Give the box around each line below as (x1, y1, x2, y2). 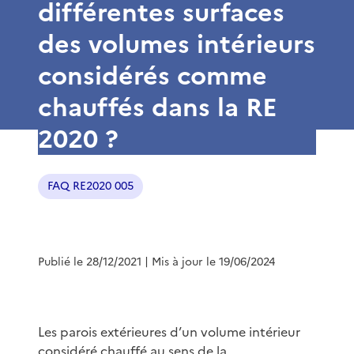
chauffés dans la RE (38, 88, 277, 126)
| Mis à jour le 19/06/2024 (145, 253, 275, 270)
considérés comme (38, 56, 267, 95)
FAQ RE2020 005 (47, 177, 134, 194)
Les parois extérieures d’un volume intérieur (38, 322, 300, 341)
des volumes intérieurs (38, 24, 315, 63)
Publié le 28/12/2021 (38, 253, 141, 270)
